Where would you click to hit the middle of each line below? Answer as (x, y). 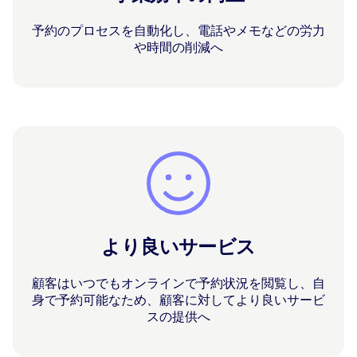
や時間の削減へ (178, 47)
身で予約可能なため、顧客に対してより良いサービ (178, 299)
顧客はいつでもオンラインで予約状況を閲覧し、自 (178, 282)
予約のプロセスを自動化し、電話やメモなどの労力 (178, 30)
